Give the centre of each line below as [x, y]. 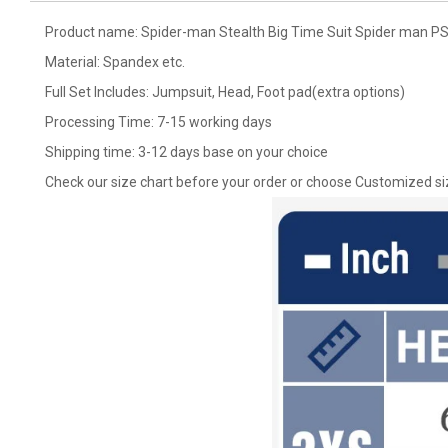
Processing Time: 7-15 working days [158, 122]
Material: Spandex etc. [115, 62]
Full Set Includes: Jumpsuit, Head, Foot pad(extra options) [225, 92]
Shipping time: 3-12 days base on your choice [186, 152]
